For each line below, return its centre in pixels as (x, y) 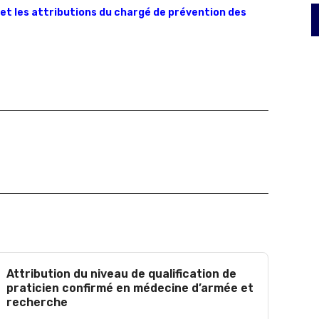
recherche (37, 302)
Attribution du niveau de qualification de (121, 274)
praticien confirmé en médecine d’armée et (130, 288)
